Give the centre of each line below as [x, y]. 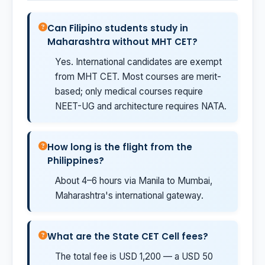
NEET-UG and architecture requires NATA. [141, 106]
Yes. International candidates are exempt [138, 62]
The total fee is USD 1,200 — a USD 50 [134, 256]
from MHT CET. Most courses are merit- [138, 77]
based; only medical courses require [129, 91]
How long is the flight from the [120, 147]
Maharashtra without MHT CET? [122, 42]
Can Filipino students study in [118, 28]
